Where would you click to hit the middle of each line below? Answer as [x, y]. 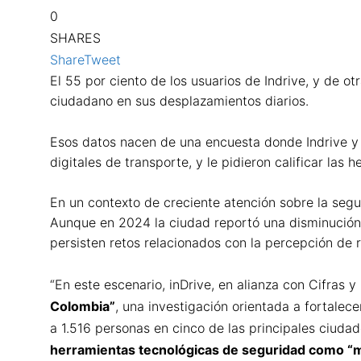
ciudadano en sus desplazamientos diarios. [179, 101]
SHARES [75, 38]
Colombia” [83, 306]
